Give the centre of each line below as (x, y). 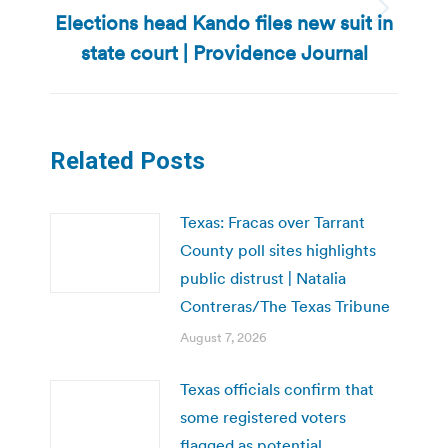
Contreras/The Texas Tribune (285, 305)
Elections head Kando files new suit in (224, 22)
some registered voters (263, 416)
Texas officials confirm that (277, 388)
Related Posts (127, 160)
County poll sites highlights (278, 249)
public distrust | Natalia (263, 277)
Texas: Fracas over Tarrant (272, 221)
